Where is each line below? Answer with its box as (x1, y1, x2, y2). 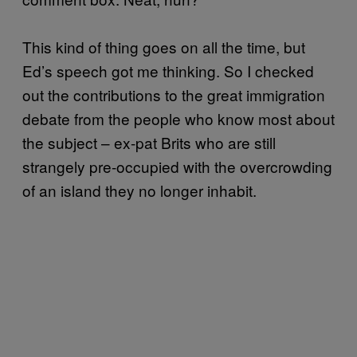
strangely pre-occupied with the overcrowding (22, 155, 332, 177)
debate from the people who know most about (22, 107, 335, 129)
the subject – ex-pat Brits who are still (22, 131, 276, 153)
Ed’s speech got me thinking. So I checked (22, 59, 314, 81)
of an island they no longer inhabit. (22, 178, 257, 201)
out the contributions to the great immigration (22, 83, 325, 105)
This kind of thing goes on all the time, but (22, 35, 305, 57)
